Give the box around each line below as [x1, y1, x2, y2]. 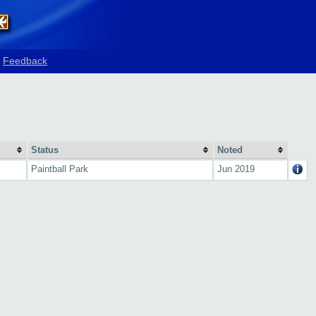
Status [31, 145, 59, 155]
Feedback [3, 55, 47, 66]
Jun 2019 [217, 164, 255, 174]
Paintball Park [31, 164, 88, 174]
